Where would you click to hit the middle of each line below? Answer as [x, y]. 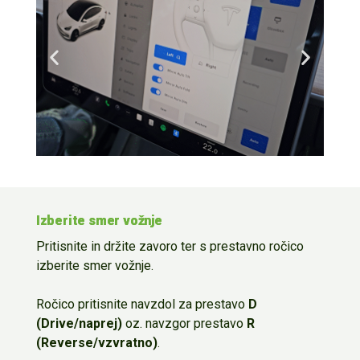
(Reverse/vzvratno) [96, 342]
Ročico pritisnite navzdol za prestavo [142, 304]
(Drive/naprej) [79, 323]
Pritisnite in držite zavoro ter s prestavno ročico [170, 246]
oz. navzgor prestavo [184, 323]
